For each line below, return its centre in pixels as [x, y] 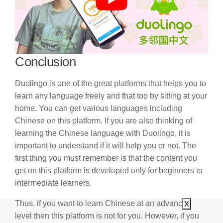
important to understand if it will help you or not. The [106, 146]
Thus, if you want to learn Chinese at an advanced [103, 204]
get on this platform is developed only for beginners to [109, 171]
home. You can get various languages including [99, 109]
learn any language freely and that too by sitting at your [111, 96]
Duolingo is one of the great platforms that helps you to [111, 84]
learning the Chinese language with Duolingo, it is [103, 133]
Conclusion [45, 62]
